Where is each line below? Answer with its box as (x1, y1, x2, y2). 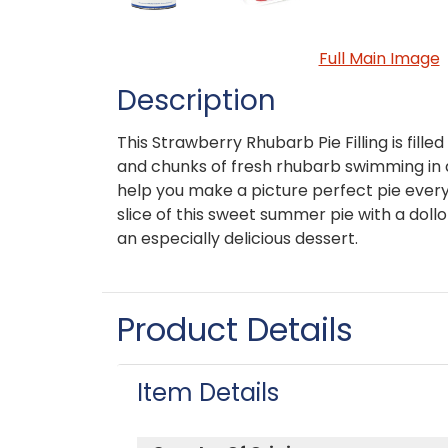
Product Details (117, 306, 353, 352)
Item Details (137, 375, 279, 409)
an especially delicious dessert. (117, 226, 358, 250)
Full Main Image (318, 46, 440, 70)
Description (117, 80, 276, 120)
